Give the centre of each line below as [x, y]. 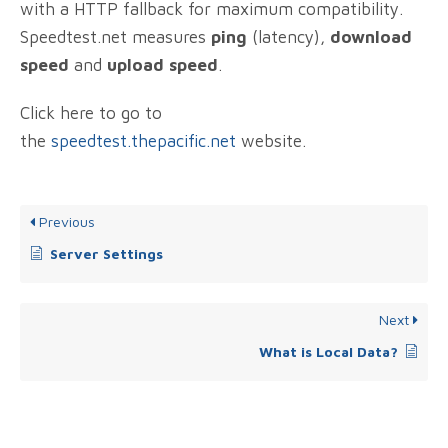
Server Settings [106, 253]
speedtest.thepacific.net [143, 140]
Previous [65, 221]
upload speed [162, 64]
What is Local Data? [328, 351]
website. [271, 140]
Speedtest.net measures [115, 36]
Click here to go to [91, 112]
